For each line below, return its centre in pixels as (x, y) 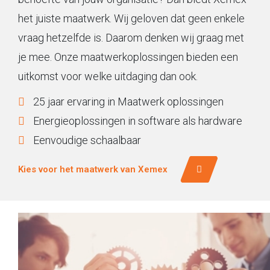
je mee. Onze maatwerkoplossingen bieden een (128, 57)
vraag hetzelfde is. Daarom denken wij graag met (131, 37)
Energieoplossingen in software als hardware (138, 121)
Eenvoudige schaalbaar (87, 140)
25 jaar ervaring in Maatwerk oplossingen (128, 101)
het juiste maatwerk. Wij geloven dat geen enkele (131, 18)
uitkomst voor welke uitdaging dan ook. (108, 76)
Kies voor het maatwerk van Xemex (93, 169)
